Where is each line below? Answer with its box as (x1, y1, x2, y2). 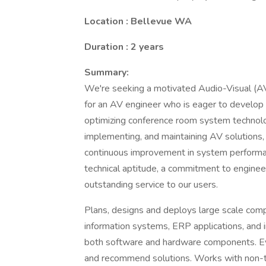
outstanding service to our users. (84, 178, 218, 191)
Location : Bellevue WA (84, 15, 192, 28)
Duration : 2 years (84, 40, 164, 53)
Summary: (84, 66, 129, 79)
